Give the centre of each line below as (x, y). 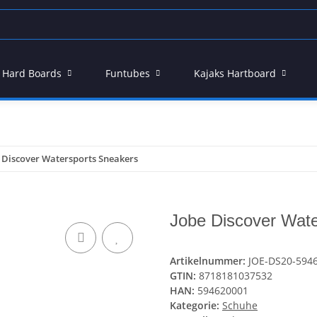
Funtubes (128, 73)
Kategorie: (196, 306)
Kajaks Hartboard (235, 73)
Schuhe (240, 306)
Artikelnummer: (209, 261)
